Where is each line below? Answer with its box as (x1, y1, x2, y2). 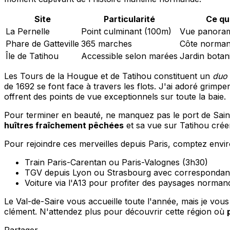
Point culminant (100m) (81, 26, 171, 36)
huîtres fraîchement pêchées (4, 120, 124, 130)
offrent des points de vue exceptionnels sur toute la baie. (4, 91, 226, 102)
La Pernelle (6, 26, 50, 36)
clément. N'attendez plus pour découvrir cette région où (4, 206, 227, 217)
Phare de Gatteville (6, 38, 79, 49)
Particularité (104, 13, 155, 24)
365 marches (81, 38, 132, 49)
